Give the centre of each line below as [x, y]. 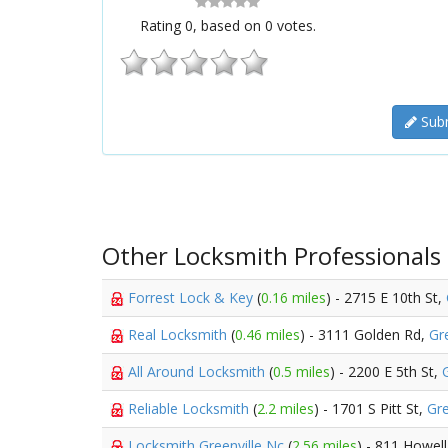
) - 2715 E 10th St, [386, 297]
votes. [294, 25]
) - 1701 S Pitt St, [370, 408]
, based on [228, 25]
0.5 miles [301, 371]
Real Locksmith [179, 334]
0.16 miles [293, 297]
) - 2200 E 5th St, [386, 371]
